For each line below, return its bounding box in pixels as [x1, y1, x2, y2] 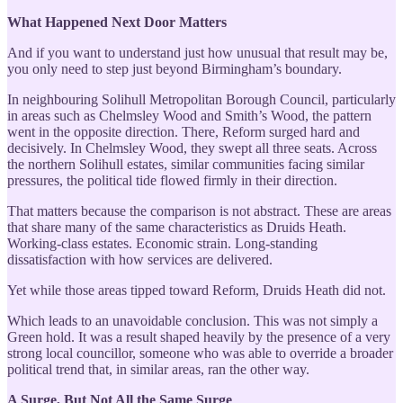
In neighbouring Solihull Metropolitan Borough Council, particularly [7, 91, 396, 107]
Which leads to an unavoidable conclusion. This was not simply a [7, 312, 378, 328]
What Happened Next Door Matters [7, 13, 227, 30]
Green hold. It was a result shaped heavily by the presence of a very [7, 328, 390, 345]
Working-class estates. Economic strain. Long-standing [7, 235, 318, 251]
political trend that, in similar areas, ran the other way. [7, 361, 309, 377]
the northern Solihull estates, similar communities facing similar [7, 156, 364, 172]
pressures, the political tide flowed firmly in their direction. [7, 172, 337, 188]
